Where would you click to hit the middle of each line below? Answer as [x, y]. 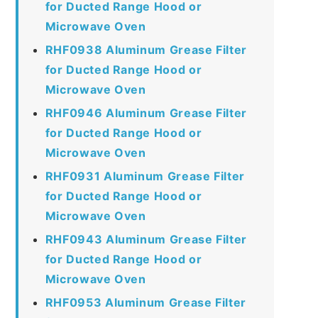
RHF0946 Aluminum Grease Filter [146, 113]
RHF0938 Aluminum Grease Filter [146, 49]
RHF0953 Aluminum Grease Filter [146, 302]
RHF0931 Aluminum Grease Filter [145, 176]
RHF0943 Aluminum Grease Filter [146, 239]
